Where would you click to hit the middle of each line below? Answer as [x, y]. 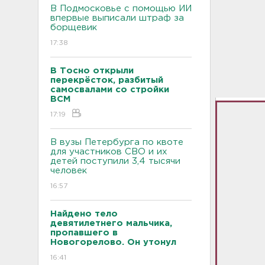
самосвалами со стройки [110, 89]
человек [69, 170]
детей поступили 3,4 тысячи [115, 161]
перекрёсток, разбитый [107, 80]
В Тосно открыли [92, 70]
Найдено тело [84, 214]
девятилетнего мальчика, [111, 223]
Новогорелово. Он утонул [115, 242]
